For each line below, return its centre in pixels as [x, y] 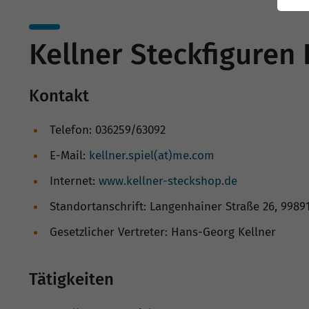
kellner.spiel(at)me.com [152, 156]
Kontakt [59, 96]
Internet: [74, 181]
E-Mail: [69, 156]
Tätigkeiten [71, 280]
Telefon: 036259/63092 [108, 130]
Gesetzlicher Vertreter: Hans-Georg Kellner [163, 232]
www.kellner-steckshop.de [168, 181]
